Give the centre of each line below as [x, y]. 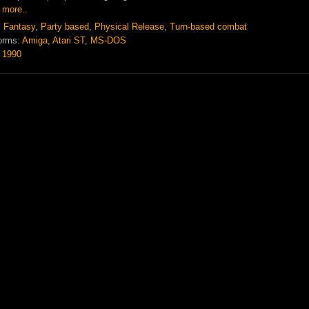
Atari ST [69, 40]
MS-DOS [108, 40]
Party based [65, 27]
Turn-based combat [208, 27]
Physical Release [129, 27]
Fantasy [19, 27]
